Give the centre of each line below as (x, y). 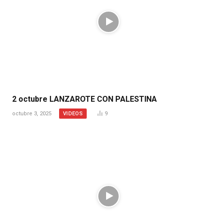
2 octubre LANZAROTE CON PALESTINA (85, 99)
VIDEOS (73, 114)
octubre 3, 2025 (32, 114)
